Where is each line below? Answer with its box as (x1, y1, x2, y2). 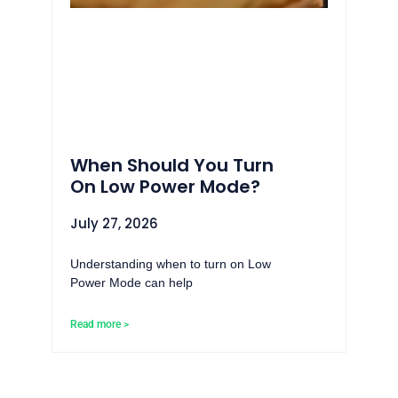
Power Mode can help (70, 275, 194, 290)
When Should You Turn (70, 152, 275, 178)
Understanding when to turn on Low (70, 256, 272, 271)
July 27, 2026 (70, 213, 159, 233)
